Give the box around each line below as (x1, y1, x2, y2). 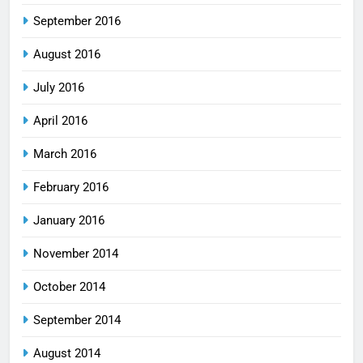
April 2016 (33, 113, 88, 128)
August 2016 (33, 46, 100, 62)
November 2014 (33, 246, 118, 261)
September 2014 (33, 312, 121, 327)
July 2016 (33, 79, 84, 95)
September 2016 (33, 13, 121, 28)
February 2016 (33, 179, 109, 194)
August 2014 (33, 345, 100, 361)
